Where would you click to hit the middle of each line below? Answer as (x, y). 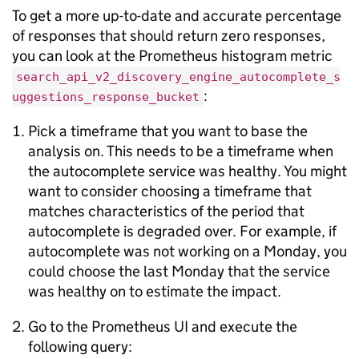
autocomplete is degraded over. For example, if (182, 231)
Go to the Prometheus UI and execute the (163, 327)
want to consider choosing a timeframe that (170, 191)
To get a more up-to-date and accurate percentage (177, 16)
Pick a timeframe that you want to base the (168, 131)
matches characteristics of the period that (166, 211)
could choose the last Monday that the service (179, 271)
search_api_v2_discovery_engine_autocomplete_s (178, 77)
